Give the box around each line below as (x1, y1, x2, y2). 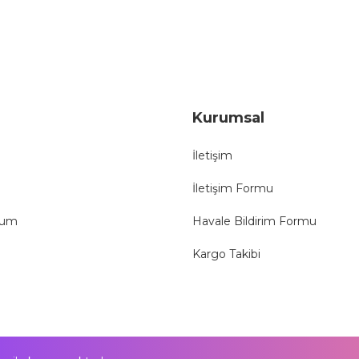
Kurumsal (192, 109, 264, 127)
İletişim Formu (192, 181, 273, 196)
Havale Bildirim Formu (192, 214, 317, 228)
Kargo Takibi (192, 247, 260, 261)
